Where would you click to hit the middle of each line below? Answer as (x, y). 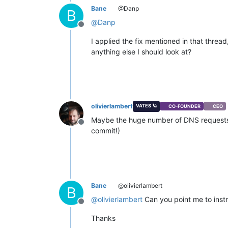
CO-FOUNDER (185, 106)
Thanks (103, 218)
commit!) (106, 130)
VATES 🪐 (146, 105)
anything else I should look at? (141, 51)
